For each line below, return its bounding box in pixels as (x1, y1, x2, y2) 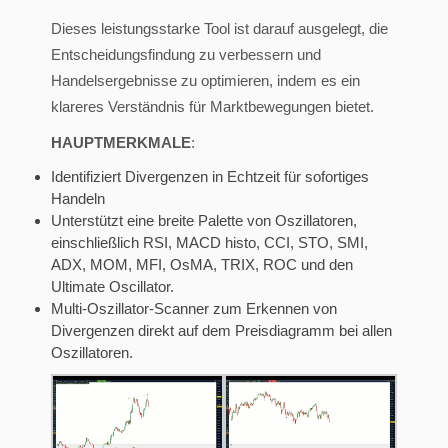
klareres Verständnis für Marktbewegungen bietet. (51, 97, 374, 115)
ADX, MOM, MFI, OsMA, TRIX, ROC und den (51, 255, 353, 273)
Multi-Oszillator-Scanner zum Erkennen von (51, 299, 337, 317)
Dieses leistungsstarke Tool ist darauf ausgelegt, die (51, 19, 388, 37)
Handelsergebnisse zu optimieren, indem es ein (51, 71, 360, 89)
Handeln (51, 189, 105, 207)
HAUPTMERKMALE (51, 133, 191, 151)
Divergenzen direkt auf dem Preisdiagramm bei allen (51, 321, 392, 339)
